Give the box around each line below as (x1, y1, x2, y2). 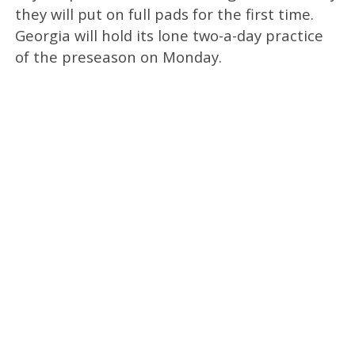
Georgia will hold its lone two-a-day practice (14, 25, 323, 45)
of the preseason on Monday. (14, 46, 222, 67)
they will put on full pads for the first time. (14, 3, 314, 24)
